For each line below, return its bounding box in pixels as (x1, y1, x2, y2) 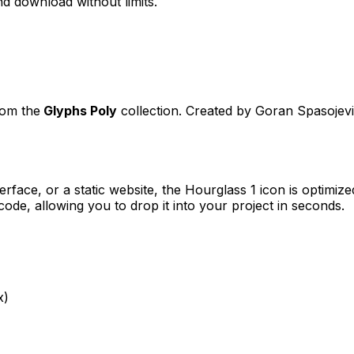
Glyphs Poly (43, 102, 117, 119)
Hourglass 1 (185, 181, 256, 198)
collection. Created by (117, 102, 255, 119)
